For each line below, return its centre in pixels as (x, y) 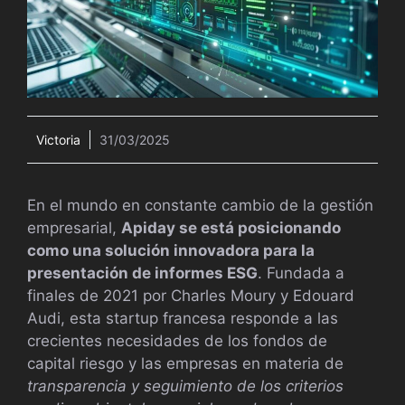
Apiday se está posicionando (231, 228)
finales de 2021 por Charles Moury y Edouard (191, 296)
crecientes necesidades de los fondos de (177, 341)
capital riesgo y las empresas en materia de (185, 364)
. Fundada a (301, 273)
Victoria (58, 140)
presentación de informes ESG (142, 273)
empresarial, (74, 228)
